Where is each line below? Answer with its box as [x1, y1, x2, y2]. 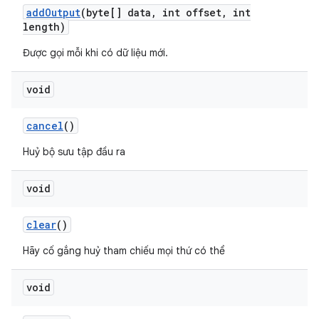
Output [45, 6, 80, 19]
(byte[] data [80, 6, 151, 19]
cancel [26, 119, 63, 132]
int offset [157, 6, 221, 19]
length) [23, 20, 66, 33]
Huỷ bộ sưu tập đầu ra [23, 145, 125, 158]
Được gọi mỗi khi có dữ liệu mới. [23, 46, 168, 59]
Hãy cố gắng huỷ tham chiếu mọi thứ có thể [23, 244, 225, 257]
